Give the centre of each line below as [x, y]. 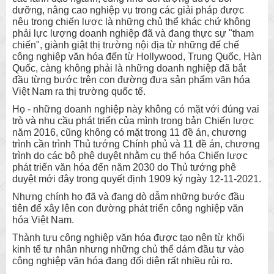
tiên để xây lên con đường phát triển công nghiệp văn [128, 208]
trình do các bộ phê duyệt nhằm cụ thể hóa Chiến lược [130, 155]
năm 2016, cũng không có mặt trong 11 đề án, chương [129, 132]
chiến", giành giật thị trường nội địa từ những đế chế [126, 45]
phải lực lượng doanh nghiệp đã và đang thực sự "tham [133, 33]
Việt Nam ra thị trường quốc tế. [79, 91]
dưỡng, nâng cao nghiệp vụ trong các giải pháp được [128, 10]
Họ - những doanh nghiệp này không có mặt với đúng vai [136, 109]
